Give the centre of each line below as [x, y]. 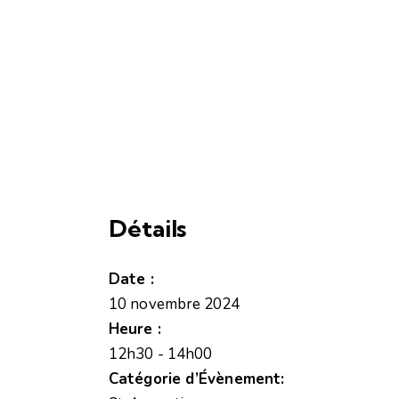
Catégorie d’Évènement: [197, 379]
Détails [148, 229]
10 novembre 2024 [175, 305]
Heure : [135, 330]
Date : [131, 280]
